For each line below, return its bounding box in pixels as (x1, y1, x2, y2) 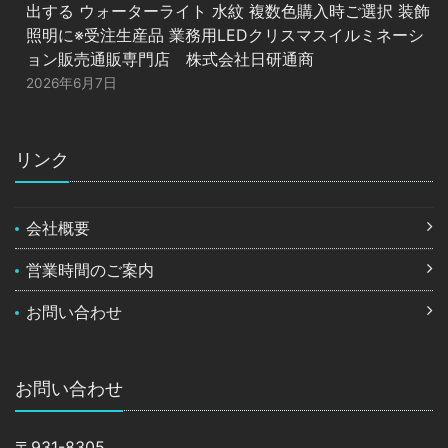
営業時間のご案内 (26, 259, 155, 280)
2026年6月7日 (26, 74, 118, 91)
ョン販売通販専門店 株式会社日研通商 (26, 48, 315, 69)
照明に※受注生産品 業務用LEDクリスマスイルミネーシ (26, 24, 425, 45)
